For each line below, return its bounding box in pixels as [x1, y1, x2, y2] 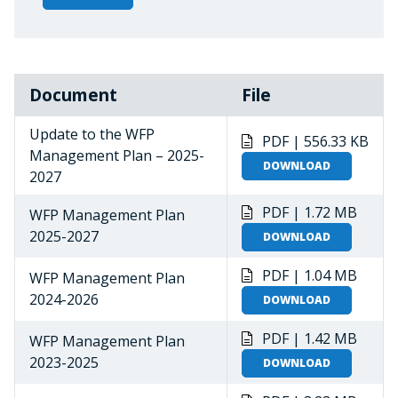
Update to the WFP [29, 124, 155, 145]
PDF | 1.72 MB [262, 203, 357, 223]
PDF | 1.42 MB [262, 329, 357, 349]
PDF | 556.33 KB [262, 131, 369, 152]
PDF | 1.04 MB [262, 266, 357, 286]
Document [29, 83, 117, 107]
